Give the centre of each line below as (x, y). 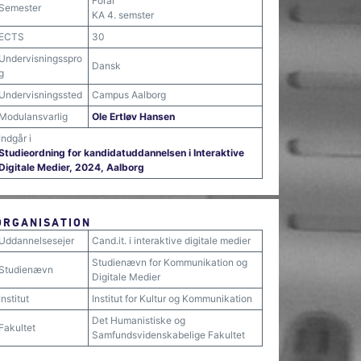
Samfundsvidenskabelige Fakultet (168, 335)
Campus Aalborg (129, 95)
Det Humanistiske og (139, 320)
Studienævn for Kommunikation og (170, 262)
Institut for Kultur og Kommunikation (172, 299)
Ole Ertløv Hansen (133, 116)
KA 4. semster (123, 15)
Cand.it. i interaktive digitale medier (171, 241)
